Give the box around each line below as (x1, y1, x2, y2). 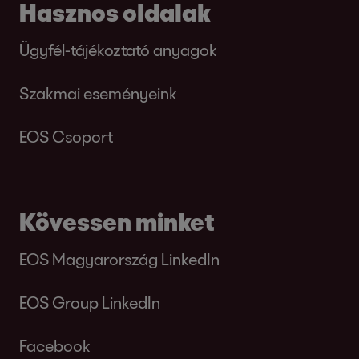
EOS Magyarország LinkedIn (19, 249, 220, 268)
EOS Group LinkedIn (19, 292, 160, 312)
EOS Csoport (19, 127, 113, 146)
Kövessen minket (19, 207, 215, 236)
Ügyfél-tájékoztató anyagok (19, 40, 217, 59)
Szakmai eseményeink (19, 83, 177, 103)
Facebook (19, 336, 91, 355)
